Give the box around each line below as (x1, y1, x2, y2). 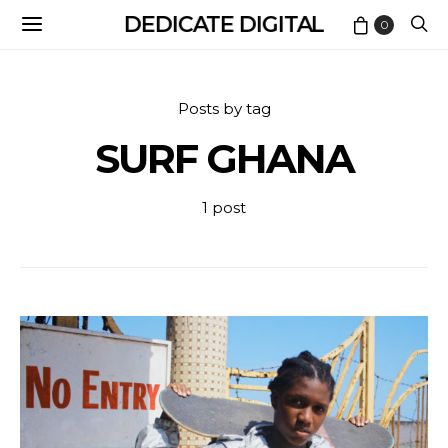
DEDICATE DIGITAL (123, 10, 325, 38)
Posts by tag (177, 99, 271, 118)
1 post (202, 198, 246, 217)
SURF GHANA (94, 134, 354, 183)
